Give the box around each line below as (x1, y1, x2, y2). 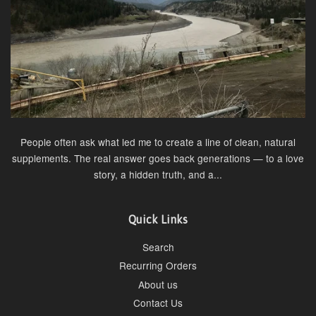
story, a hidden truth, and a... (94, 166, 222, 181)
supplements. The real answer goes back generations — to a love (12, 150, 304, 165)
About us (138, 276, 178, 291)
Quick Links (128, 212, 188, 226)
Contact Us (133, 295, 183, 310)
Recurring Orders (119, 258, 197, 273)
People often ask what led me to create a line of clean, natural (20, 134, 296, 149)
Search (142, 239, 174, 254)
